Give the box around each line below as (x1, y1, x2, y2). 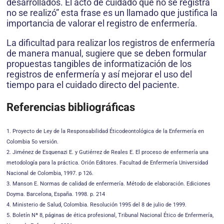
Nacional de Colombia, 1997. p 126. (6, 169, 93, 176)
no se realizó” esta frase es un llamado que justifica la (6, 7, 217, 18)
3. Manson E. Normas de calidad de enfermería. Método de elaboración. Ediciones (6, 180, 210, 187)
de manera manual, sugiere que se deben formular (6, 47, 206, 58)
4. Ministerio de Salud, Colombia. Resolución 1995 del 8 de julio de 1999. (6, 201, 186, 208)
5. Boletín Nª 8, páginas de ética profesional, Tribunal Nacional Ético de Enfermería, (6, 211, 213, 218)
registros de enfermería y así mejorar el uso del (6, 68, 192, 79)
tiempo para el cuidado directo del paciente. (6, 79, 179, 90)
